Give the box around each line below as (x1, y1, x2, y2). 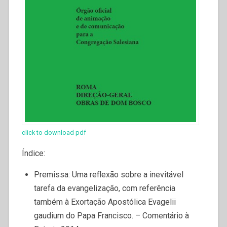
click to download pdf (21, 128, 86, 136)
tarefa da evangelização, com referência (33, 183, 175, 193)
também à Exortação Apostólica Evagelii (33, 197, 176, 207)
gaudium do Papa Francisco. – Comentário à (33, 210, 189, 220)
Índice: (21, 148, 45, 158)
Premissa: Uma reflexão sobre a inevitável (33, 169, 183, 179)
